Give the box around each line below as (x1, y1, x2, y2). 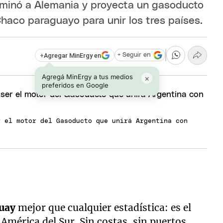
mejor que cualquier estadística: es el (18, 202, 192, 214)
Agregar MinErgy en (43, 51, 101, 59)
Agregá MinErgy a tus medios (42, 72, 133, 81)
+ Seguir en (117, 52, 150, 59)
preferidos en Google (42, 81, 109, 89)
